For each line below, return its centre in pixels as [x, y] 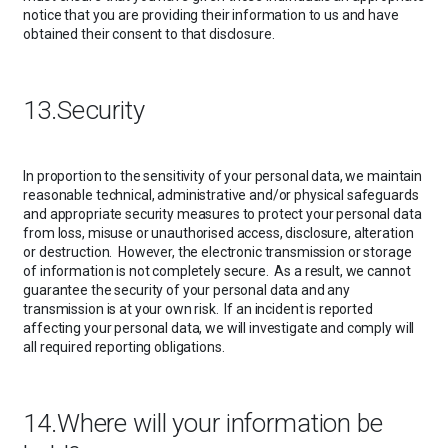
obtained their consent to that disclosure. [149, 33]
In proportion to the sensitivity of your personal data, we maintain [222, 176]
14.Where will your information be [203, 423]
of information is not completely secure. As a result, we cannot [217, 271]
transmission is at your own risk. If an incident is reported [198, 309]
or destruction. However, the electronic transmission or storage [217, 252]
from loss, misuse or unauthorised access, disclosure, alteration [218, 233]
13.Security [84, 109]
